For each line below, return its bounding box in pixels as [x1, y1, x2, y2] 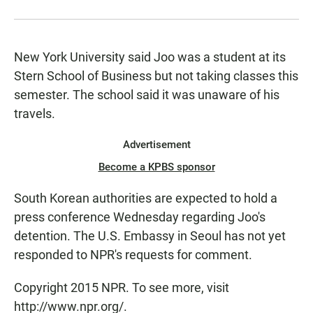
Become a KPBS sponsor [98, 161, 215, 174]
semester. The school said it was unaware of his [14, 87, 279, 103]
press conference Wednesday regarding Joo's [14, 210, 265, 225]
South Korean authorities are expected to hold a [14, 191, 277, 206]
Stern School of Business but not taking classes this [14, 68, 298, 84]
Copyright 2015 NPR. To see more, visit [14, 280, 229, 296]
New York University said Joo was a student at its [14, 50, 286, 65]
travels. [14, 106, 55, 122]
